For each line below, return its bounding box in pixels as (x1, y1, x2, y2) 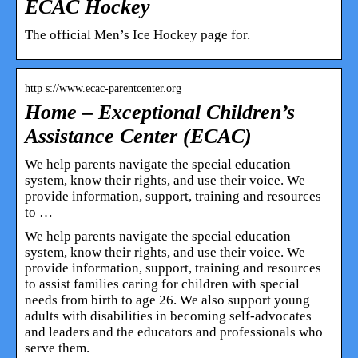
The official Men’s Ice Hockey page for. (25, 26, 250, 42)
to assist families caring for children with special (25, 276, 300, 292)
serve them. (25, 340, 89, 356)
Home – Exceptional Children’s (25, 100, 295, 124)
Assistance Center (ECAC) (25, 124, 252, 148)
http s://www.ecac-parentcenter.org (25, 82, 181, 94)
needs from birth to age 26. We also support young (25, 292, 310, 308)
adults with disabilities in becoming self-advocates (25, 308, 312, 324)
